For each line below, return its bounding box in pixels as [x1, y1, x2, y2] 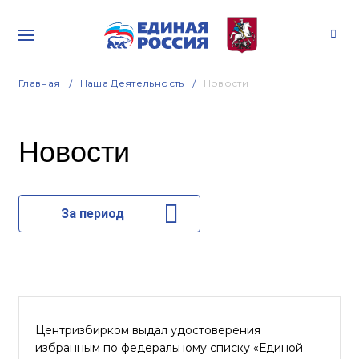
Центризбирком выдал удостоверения [35, 323, 260, 337]
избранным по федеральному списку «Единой [35, 341, 303, 355]
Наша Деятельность [79, 77, 184, 89]
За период [60, 206, 124, 221]
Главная [18, 77, 61, 89]
